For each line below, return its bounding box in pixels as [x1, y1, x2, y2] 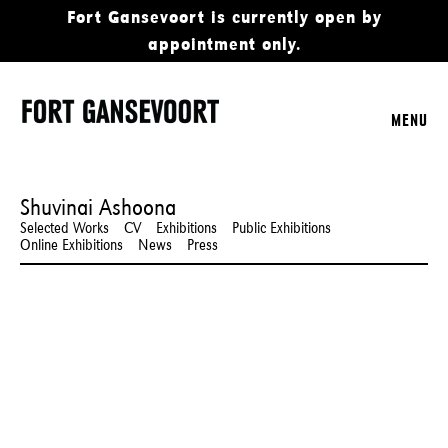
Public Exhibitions [232, 218, 331, 237]
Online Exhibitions [20, 235, 123, 254]
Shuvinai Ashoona [20, 193, 176, 221]
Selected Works [20, 218, 109, 237]
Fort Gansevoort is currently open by [66, 6, 382, 28]
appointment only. [147, 33, 301, 55]
